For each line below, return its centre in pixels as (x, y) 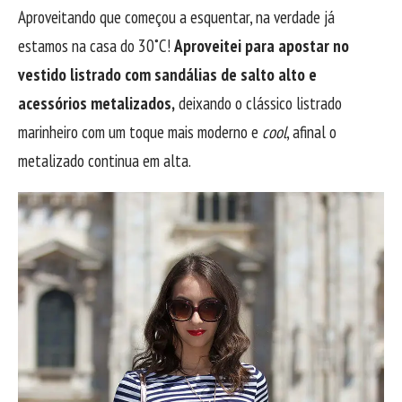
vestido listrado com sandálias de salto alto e (167, 74)
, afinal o (311, 132)
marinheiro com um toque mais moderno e (140, 132)
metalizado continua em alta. (105, 161)
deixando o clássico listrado (258, 103)
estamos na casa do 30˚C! (96, 46)
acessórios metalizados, (96, 103)
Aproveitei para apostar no (262, 46)
